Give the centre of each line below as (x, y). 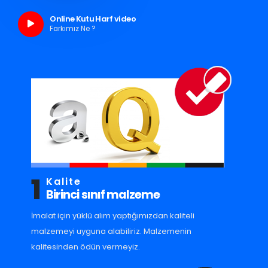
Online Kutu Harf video (93, 19)
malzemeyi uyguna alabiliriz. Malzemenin (112, 231)
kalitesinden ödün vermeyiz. (86, 247)
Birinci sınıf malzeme (103, 195)
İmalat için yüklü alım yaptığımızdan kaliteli (113, 216)
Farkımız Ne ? (73, 28)
